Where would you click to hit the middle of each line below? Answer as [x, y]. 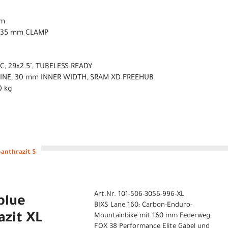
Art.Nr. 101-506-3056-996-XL [139, 195]
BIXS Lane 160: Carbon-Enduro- [143, 206]
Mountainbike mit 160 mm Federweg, [153, 216]
